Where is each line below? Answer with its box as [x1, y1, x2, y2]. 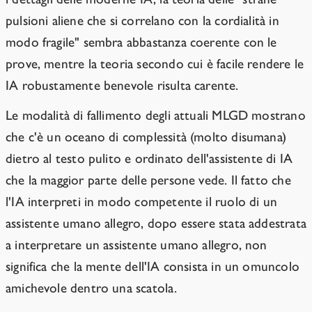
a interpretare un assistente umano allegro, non [6, 237, 267, 253]
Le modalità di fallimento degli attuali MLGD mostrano [6, 107, 306, 124]
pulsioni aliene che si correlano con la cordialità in [6, 13, 279, 29]
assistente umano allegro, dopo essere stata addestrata [6, 215, 306, 232]
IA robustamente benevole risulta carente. [6, 77, 239, 94]
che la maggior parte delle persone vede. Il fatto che [6, 172, 291, 189]
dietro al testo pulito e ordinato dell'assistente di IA [6, 150, 293, 167]
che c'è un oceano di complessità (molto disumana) [6, 129, 287, 146]
